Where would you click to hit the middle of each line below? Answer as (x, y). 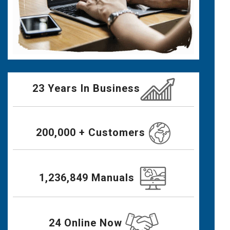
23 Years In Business (86, 88)
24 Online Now (87, 223)
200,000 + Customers (92, 132)
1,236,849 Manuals (88, 177)
